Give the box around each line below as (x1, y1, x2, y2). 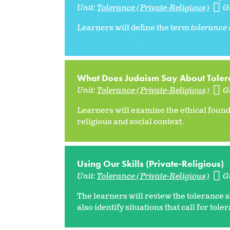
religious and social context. (77, 116, 184, 127)
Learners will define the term (77, 22, 191, 33)
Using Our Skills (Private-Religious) (77, 157, 224, 169)
